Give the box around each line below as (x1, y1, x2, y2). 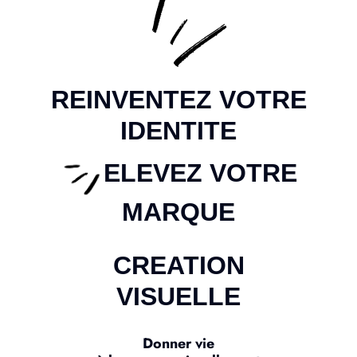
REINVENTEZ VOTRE (50, 85, 307, 114)
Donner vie (143, 333, 214, 354)
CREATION (112, 251, 245, 280)
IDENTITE (120, 116, 237, 145)
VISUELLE (116, 282, 241, 311)
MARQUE (122, 198, 235, 226)
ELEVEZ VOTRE (104, 158, 297, 187)
